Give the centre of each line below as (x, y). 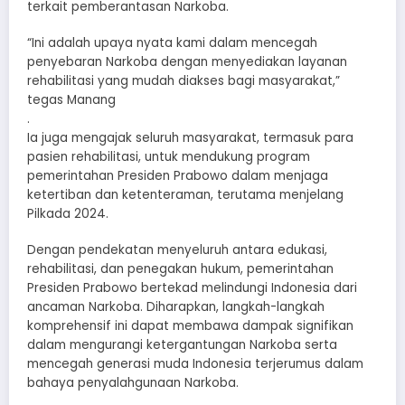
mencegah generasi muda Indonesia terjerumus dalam (195, 364)
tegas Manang (71, 100)
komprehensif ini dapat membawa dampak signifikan (190, 326)
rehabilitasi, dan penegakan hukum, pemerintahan (180, 269)
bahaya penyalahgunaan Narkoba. (133, 383)
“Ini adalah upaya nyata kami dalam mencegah (172, 43)
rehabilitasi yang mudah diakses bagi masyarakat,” (184, 81)
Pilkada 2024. (68, 214)
